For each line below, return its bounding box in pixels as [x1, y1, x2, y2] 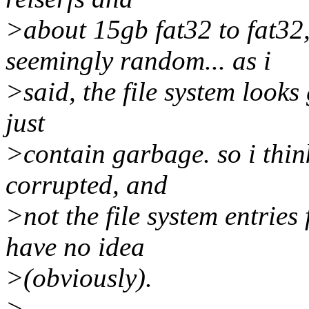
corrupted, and [6, 170, 168, 200]
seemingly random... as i [6, 46, 271, 76]
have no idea [6, 232, 145, 262]
